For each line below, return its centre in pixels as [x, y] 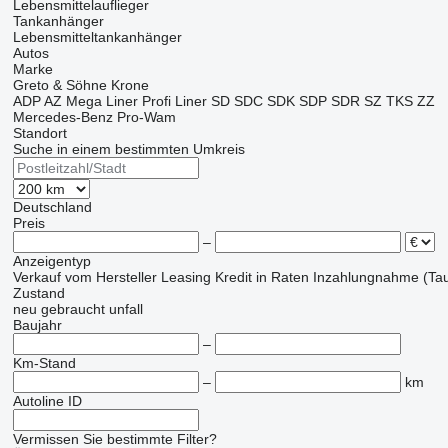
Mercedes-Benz [62, 117]
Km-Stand [44, 363]
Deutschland [52, 207]
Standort [39, 133]
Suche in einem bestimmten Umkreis [128, 149]
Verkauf [36, 277]
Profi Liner [174, 101]
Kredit [233, 277]
